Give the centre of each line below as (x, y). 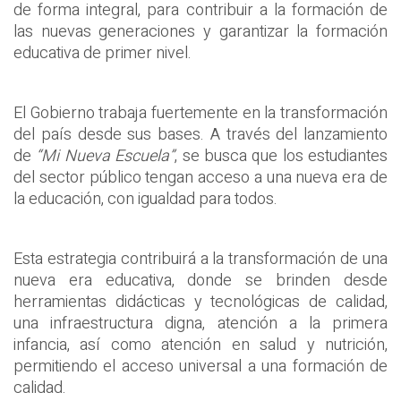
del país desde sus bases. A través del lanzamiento (200, 135)
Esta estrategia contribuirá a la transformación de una (200, 260)
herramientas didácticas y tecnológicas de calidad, (200, 303)
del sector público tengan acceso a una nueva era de (200, 178)
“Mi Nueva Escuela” (103, 157)
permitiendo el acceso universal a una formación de (200, 367)
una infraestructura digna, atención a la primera (200, 324)
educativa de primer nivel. (102, 54)
